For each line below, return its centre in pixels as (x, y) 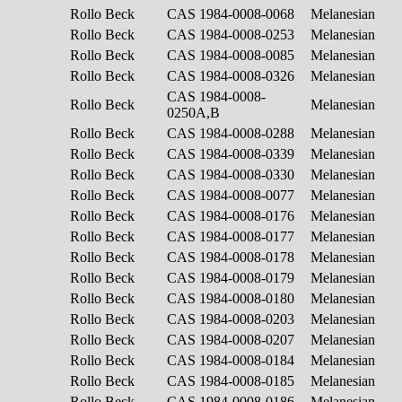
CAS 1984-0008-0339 (232, 153)
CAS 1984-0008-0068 (232, 13)
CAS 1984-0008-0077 (232, 195)
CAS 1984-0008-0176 (232, 215)
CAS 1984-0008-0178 (232, 257)
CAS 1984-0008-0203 (232, 319)
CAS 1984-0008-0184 (232, 360)
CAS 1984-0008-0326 (232, 75)
